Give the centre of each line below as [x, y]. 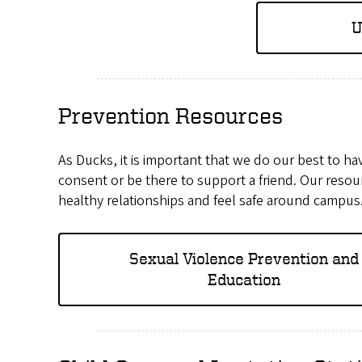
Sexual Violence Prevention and [244, 259]
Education [244, 280]
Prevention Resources [170, 115]
